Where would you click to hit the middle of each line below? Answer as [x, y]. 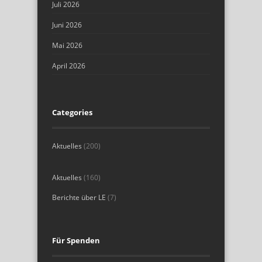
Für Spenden [76, 240]
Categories [72, 112]
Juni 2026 [67, 25]
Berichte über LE [79, 197]
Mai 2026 [67, 45]
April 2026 [69, 66]
